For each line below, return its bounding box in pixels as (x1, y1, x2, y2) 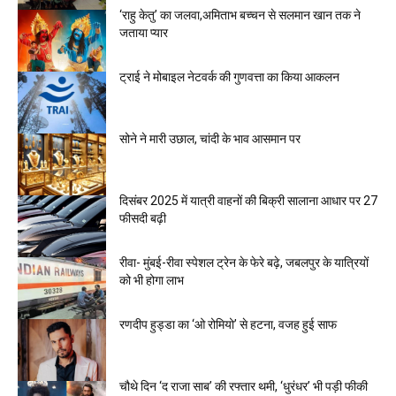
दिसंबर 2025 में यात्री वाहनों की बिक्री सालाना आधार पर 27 (119, 194, 377, 208)
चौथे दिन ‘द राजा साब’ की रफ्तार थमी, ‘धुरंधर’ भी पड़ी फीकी (119, 379, 368, 393)
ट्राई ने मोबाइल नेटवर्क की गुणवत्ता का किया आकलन (119, 70, 339, 84)
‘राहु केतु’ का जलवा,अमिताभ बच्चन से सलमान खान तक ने (119, 8, 361, 22)
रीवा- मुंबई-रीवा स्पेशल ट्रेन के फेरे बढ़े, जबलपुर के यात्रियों (119, 255, 369, 270)
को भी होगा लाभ (119, 273, 184, 287)
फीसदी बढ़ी (119, 211, 166, 225)
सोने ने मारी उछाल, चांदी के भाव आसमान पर (119, 132, 301, 146)
